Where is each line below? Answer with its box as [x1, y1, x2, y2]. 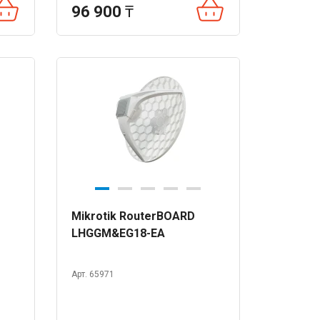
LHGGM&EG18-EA [71, 226, 165, 240]
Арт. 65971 [71, 269, 114, 279]
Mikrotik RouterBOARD [71, 209, 195, 223]
